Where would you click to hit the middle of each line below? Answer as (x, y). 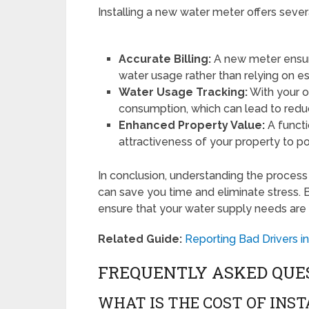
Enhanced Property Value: (192, 126)
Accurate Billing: (165, 59)
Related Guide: (140, 239)
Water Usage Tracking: (183, 92)
